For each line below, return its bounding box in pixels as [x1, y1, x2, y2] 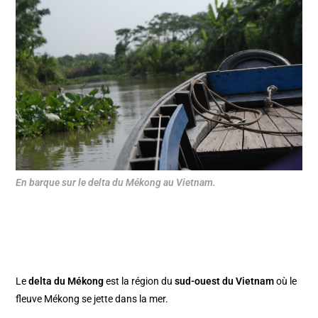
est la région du [104, 275, 175, 287]
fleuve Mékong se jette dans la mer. [16, 293, 169, 305]
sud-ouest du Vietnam [175, 275, 275, 287]
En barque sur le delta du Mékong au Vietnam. [16, 177, 216, 189]
